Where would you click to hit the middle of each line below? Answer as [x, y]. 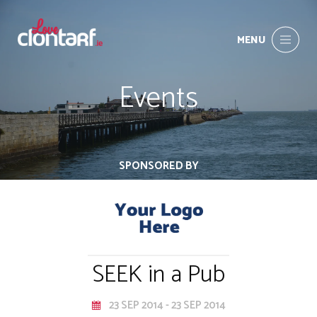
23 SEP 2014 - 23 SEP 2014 [167, 306]
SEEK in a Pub [158, 275]
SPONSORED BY [158, 166]
